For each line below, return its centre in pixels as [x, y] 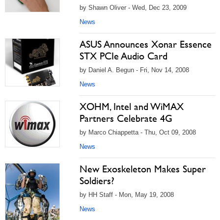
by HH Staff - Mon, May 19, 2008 [127, 195]
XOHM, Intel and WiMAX [132, 107]
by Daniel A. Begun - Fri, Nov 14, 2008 [134, 70]
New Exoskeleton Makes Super [143, 169]
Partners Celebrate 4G [126, 118]
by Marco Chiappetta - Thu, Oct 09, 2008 [138, 132]
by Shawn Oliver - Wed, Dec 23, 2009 [133, 8]
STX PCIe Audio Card [124, 56]
